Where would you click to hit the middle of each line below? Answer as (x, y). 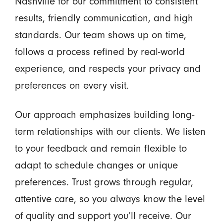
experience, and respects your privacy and (108, 68)
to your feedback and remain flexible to (101, 148)
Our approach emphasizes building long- (104, 114)
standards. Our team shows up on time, (100, 34)
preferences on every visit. (72, 85)
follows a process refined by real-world (100, 51)
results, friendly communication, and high (104, 18)
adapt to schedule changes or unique (96, 165)
